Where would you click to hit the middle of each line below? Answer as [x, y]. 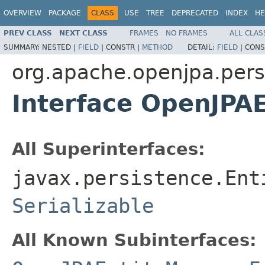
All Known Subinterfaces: [134, 240]
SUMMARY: [23, 47]
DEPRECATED [195, 13]
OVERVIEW [22, 13]
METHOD [157, 47]
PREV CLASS [28, 33]
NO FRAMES [187, 33]
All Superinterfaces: [109, 149]
